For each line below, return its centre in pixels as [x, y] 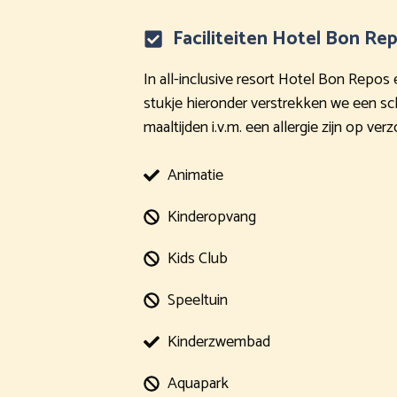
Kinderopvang [212, 217]
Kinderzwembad [219, 342]
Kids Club [198, 258]
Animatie [195, 175]
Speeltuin [198, 300]
